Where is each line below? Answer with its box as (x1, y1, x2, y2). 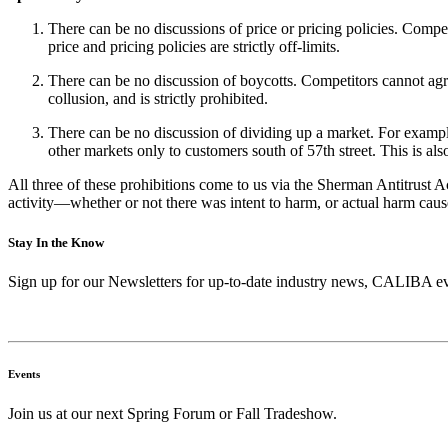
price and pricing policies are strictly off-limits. (48, 38, 340, 56)
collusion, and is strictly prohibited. (48, 90, 268, 108)
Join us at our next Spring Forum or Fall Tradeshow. (8, 404, 337, 422)
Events (8, 367, 40, 380)
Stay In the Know (8, 234, 104, 250)
